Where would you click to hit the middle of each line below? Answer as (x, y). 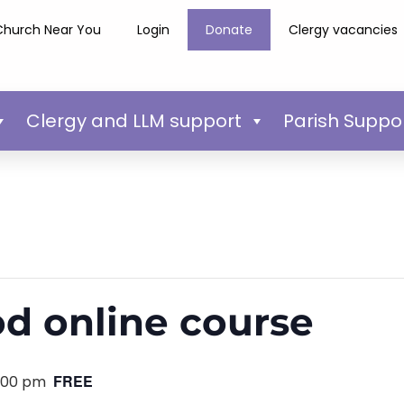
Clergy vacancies (344, 30)
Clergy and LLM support (133, 120)
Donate (230, 30)
